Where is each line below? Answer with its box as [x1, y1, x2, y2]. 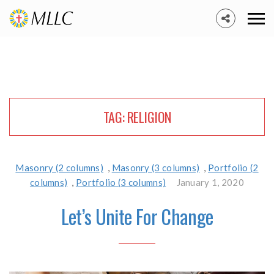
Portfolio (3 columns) [75, 177, 166, 188]
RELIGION [127, 107, 171, 127]
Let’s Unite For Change [61, 202, 213, 231]
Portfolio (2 [208, 162, 259, 173]
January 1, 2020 [176, 177, 245, 188]
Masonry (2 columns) [15, 162, 104, 173]
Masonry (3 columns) [111, 162, 200, 173]
